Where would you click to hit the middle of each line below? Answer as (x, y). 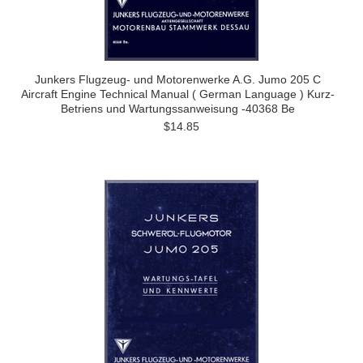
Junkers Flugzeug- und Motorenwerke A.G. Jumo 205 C (177, 79)
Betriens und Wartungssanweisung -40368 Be (177, 109)
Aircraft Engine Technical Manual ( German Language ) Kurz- (177, 94)
